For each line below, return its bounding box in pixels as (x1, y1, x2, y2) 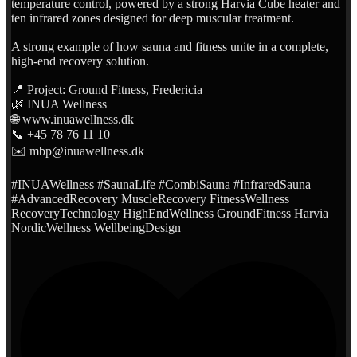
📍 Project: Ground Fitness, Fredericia (11, 82, 202, 96)
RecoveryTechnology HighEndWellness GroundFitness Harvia (11, 206, 328, 220)
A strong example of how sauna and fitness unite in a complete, (11, 39, 328, 53)
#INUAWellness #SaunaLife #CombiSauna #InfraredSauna (11, 177, 311, 191)
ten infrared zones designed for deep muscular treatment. (11, 10, 294, 25)
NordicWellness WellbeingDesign (11, 220, 181, 234)
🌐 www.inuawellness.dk (11, 112, 134, 126)
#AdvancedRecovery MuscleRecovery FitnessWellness (11, 191, 289, 206)
